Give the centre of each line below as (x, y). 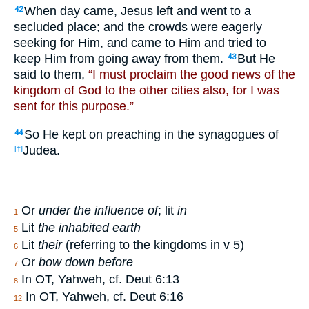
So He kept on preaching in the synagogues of (151, 135)
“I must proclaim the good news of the (192, 75)
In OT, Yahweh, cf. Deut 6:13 (99, 279)
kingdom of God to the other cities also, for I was (147, 91)
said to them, (51, 75)
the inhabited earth (89, 227)
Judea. (41, 151)
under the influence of (98, 210)
